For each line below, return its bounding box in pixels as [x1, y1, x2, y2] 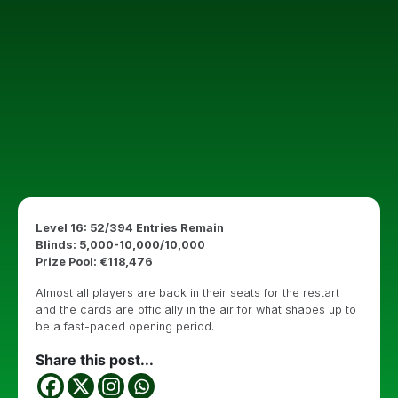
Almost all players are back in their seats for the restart [36, 286, 339, 299]
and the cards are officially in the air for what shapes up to [36, 303, 356, 316]
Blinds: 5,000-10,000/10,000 [36, 238, 205, 251]
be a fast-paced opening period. [36, 320, 214, 333]
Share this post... [36, 351, 154, 369]
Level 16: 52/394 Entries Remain [36, 221, 224, 235]
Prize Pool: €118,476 [36, 255, 153, 268]
